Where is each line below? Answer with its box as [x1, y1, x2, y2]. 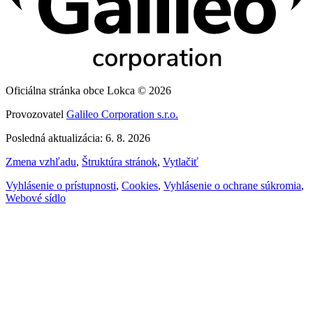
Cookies [122, 180, 158, 192]
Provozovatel [6, 108, 66, 121]
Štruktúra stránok [82, 156, 157, 168]
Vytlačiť [163, 156, 198, 168]
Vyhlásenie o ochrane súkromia [163, 180, 301, 192]
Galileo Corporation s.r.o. [66, 108, 178, 121]
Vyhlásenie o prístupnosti [6, 180, 116, 192]
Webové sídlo [6, 192, 66, 205]
